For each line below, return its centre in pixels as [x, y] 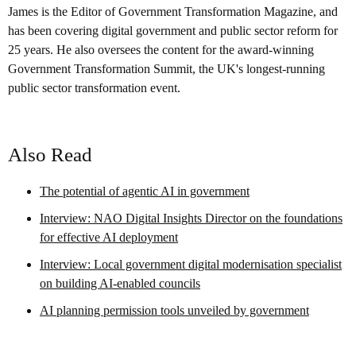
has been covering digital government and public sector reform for [173, 30]
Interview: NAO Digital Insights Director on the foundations [191, 219]
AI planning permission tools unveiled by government [174, 311]
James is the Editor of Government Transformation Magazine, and [173, 11]
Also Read [50, 154]
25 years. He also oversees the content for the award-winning [161, 49]
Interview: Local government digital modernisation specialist [191, 265]
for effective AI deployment [109, 238]
